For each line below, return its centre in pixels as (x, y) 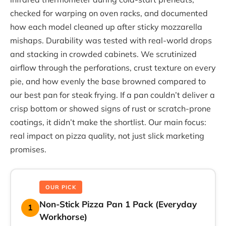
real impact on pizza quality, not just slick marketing (107, 135)
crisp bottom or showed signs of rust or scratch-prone (110, 108)
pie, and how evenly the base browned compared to (108, 81)
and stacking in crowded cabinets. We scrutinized (103, 54)
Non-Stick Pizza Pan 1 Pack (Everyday (118, 204)
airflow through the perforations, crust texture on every (113, 67)
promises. (28, 149)
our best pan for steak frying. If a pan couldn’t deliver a (112, 95)
